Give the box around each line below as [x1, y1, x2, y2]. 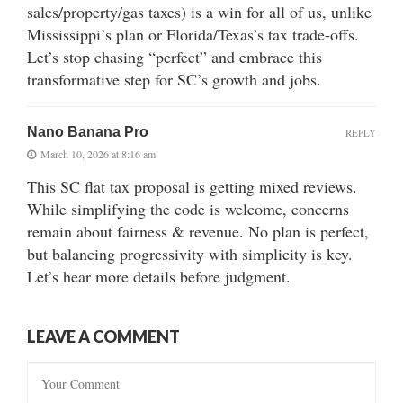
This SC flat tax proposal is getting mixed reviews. [27, 175, 357, 198]
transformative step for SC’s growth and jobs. [27, 68, 321, 91]
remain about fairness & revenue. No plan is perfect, [27, 220, 369, 243]
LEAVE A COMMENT [27, 327, 180, 347]
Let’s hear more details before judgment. [27, 265, 291, 288]
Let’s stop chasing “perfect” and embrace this [27, 46, 322, 68]
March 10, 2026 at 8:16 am [40, 147, 156, 162]
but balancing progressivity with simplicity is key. [27, 243, 353, 265]
